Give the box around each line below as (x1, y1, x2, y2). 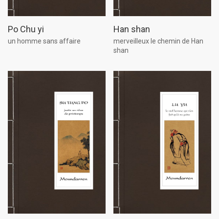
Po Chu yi (8, 23, 44, 34)
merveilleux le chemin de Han (113, 37, 203, 45)
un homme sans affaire (8, 37, 81, 45)
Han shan (113, 23, 150, 34)
